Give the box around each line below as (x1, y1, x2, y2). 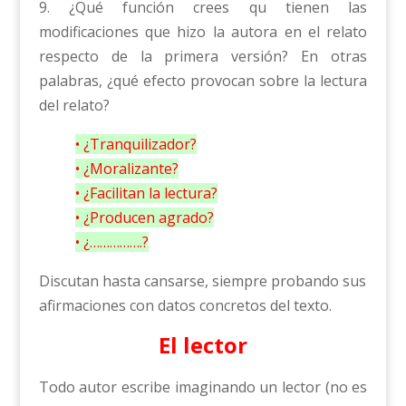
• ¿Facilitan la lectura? (74, 183, 217, 204)
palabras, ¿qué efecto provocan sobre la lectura (38, 71, 368, 92)
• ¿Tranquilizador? (74, 134, 197, 155)
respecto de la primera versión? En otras (38, 46, 368, 67)
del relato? (38, 95, 110, 116)
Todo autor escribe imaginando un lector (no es (38, 377, 368, 398)
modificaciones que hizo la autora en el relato (38, 22, 368, 43)
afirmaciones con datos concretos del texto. (38, 295, 332, 316)
